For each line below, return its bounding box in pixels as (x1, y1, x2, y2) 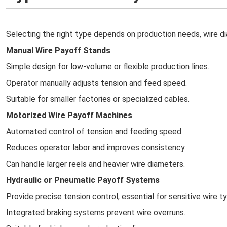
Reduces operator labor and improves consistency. (6, 143, 186, 153)
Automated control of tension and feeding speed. (6, 127, 183, 136)
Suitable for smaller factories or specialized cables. (6, 94, 190, 104)
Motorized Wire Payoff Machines (6, 110, 132, 120)
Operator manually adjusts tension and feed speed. (6, 78, 187, 88)
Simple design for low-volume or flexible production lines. (6, 62, 209, 71)
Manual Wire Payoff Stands (6, 46, 110, 55)
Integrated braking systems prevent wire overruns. (6, 208, 185, 217)
